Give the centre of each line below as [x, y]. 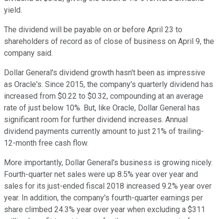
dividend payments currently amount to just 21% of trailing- [104, 131]
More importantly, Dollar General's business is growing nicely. [108, 163]
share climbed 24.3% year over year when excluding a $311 [105, 210]
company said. [28, 53]
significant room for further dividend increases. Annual [96, 120]
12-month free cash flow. [46, 143]
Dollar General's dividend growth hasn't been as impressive [105, 73]
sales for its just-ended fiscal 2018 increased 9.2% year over [108, 186]
